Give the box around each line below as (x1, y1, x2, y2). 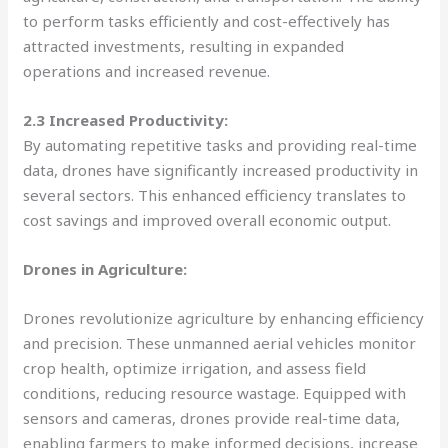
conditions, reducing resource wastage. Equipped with (23, 382, 407, 403)
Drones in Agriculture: (23, 258, 188, 279)
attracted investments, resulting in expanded (23, 35, 345, 56)
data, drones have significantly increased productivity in (23, 159, 419, 180)
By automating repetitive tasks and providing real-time (23, 134, 418, 155)
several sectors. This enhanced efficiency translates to (23, 184, 407, 205)
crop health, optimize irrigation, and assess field (23, 357, 367, 378)
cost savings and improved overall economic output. (23, 209, 392, 230)
